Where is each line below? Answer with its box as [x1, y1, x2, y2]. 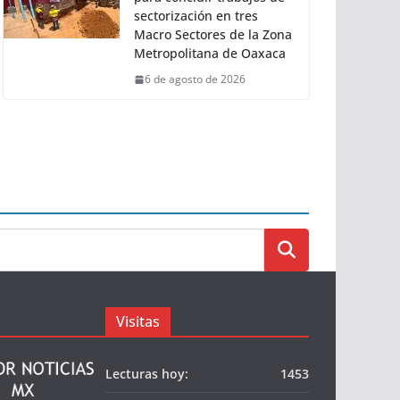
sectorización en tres [134, 7, 258, 25]
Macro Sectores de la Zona [134, 26, 292, 44]
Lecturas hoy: [105, 365, 188, 383]
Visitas [116, 312, 160, 332]
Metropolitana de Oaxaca [134, 45, 286, 62]
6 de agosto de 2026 [145, 71, 246, 87]
